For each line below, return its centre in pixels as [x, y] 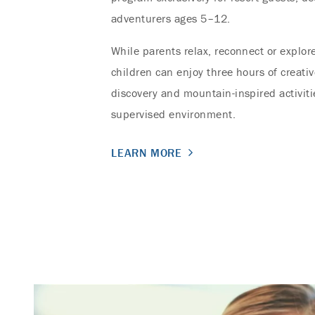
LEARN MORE [147, 152]
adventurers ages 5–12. [171, 18]
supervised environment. [174, 114]
